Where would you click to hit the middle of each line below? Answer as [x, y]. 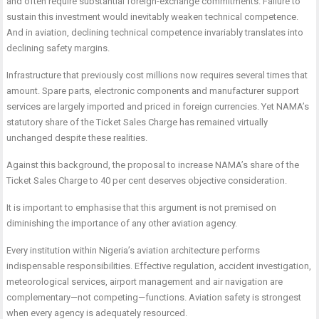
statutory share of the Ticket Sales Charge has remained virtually [137, 122]
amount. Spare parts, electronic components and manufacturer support [153, 91]
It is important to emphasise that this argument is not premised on [142, 208]
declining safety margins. [58, 48]
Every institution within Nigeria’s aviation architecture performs [134, 250]
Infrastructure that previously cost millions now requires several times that [157, 75]
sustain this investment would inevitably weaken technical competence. [153, 17]
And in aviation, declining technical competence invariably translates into [155, 32]
